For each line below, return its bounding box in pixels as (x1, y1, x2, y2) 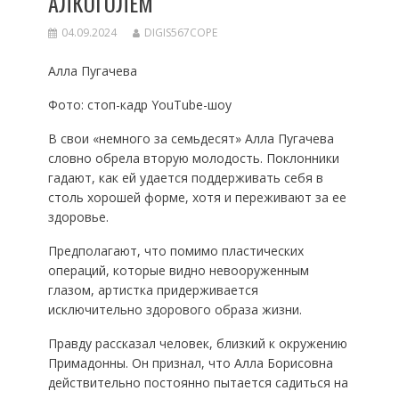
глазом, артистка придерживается (47, 281, 258, 298)
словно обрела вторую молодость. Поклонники (47, 150, 339, 167)
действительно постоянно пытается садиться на (47, 374, 348, 391)
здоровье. (47, 208, 109, 225)
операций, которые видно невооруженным (47, 262, 309, 279)
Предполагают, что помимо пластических (47, 242, 304, 259)
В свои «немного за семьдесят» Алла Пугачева (47, 130, 334, 147)
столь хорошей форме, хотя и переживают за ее (47, 189, 346, 206)
